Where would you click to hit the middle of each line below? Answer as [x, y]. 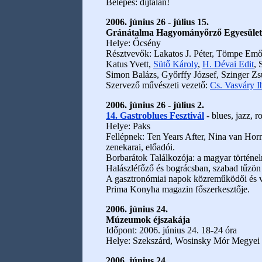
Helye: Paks [128, 126]
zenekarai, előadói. [140, 147]
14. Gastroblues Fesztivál [155, 116]
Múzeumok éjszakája [148, 220]
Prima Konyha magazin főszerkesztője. [178, 189]
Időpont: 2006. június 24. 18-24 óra [171, 230]
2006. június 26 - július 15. [157, 22]
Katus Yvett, [130, 64]
